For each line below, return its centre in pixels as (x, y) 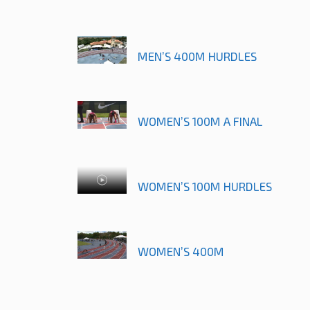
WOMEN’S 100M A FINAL (200, 121)
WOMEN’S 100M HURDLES (204, 186)
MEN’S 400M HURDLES (197, 56)
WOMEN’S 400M (181, 252)
